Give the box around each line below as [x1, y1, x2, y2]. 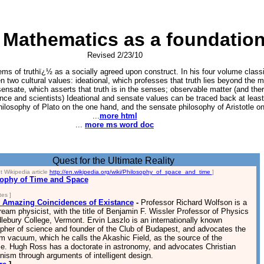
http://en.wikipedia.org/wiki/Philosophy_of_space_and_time [49, 169, 212, 175]
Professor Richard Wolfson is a [140, 198, 247, 207]
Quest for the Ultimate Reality [52, 156, 177, 166]
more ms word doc [85, 120, 154, 129]
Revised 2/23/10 [87, 51, 143, 60]
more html [99, 111, 137, 120]
